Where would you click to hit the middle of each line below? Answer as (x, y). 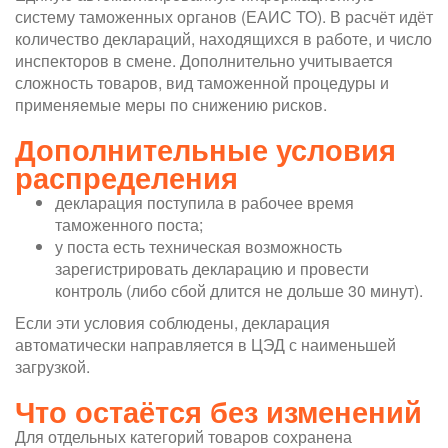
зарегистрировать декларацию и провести (212, 268)
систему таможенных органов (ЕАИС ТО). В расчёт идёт (224, 16)
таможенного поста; (129, 224)
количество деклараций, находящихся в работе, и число (223, 38)
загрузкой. (52, 366)
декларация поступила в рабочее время (204, 202)
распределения (126, 177)
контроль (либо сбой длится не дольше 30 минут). (239, 290)
